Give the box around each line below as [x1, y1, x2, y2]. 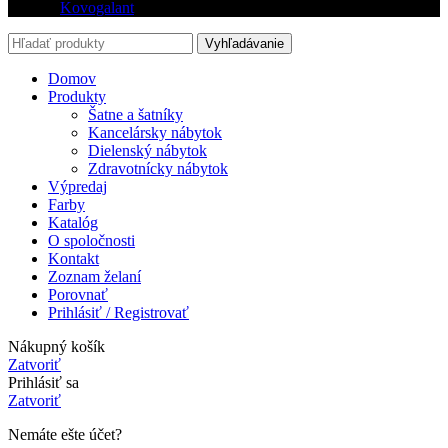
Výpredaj [48, 178, 107, 196]
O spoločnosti [48, 232, 135, 250]
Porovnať [48, 286, 108, 304]
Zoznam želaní [48, 268, 141, 286]
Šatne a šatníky [88, 106, 183, 124]
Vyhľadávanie [205, 36, 284, 52]
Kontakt [48, 250, 99, 268]
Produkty [48, 88, 106, 106]
